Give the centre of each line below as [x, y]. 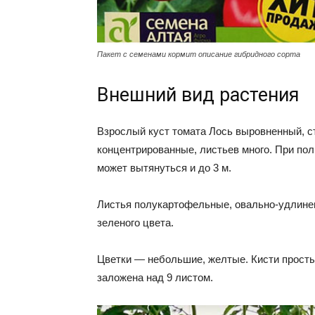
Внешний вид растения [198, 95]
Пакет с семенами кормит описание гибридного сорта [199, 54]
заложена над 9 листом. [155, 277]
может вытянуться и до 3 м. [164, 167]
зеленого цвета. [135, 222]
